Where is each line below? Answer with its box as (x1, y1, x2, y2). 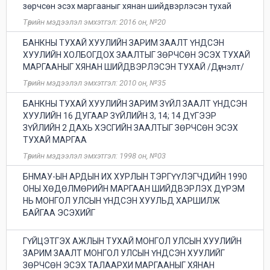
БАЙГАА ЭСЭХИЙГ (23, 208, 95, 218)
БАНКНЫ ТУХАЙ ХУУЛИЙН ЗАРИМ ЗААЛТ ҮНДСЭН (23, 38, 224, 48)
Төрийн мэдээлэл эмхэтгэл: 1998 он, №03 (23, 151, 166, 160)
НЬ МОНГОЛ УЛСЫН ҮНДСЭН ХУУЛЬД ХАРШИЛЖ (23, 196, 220, 206)
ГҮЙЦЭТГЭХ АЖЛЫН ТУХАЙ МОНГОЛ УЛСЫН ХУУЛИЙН (23, 236, 242, 246)
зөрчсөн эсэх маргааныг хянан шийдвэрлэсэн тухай (23, 1, 231, 11)
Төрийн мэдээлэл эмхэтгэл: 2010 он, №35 (23, 78, 166, 87)
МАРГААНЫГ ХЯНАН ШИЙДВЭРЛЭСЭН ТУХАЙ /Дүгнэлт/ (23, 62, 244, 72)
